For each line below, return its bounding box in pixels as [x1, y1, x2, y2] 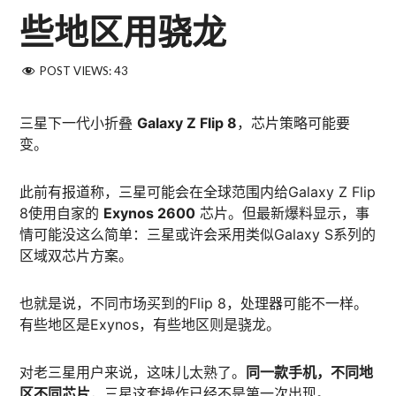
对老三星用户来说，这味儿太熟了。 [19, 363, 247, 381]
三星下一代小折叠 [19, 114, 138, 132]
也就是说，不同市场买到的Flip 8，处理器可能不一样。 [19, 294, 369, 312]
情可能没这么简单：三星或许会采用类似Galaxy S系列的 [19, 225, 377, 243]
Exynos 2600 [103, 204, 196, 222]
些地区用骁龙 [19, 11, 227, 52]
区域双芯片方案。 [19, 247, 133, 264]
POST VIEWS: [40, 64, 112, 79]
